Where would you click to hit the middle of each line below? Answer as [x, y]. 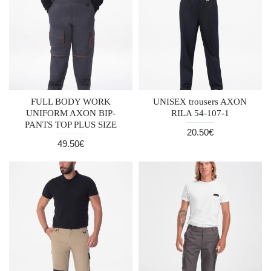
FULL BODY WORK [70, 101]
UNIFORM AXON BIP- [70, 113]
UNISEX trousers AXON [200, 101]
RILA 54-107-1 [200, 113]
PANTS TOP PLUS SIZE [70, 124]
